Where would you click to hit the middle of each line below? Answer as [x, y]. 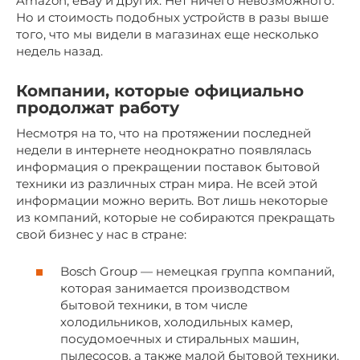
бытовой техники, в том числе [154, 305]
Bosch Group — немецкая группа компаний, [197, 272]
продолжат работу [98, 108]
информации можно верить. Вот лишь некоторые [172, 200]
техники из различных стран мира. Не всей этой [167, 183]
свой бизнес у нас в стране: [101, 234]
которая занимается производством [175, 288]
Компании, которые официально [160, 91]
